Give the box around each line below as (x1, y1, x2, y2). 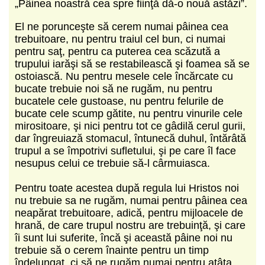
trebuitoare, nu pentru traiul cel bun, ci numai (15, 33, 225, 45)
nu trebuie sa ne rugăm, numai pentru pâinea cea (15, 194, 247, 206)
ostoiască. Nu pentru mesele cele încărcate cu (15, 70, 233, 82)
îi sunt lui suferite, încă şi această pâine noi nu (15, 231, 232, 244)
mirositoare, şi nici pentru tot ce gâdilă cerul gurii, (15, 119, 245, 132)
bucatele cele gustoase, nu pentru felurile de (15, 95, 224, 107)
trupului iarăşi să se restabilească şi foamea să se (15, 57, 250, 70)
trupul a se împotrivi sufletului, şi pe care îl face (15, 144, 236, 157)
